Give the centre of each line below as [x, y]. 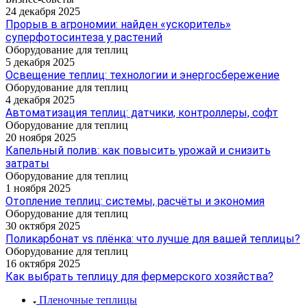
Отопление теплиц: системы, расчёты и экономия [135, 201]
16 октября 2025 [43, 263]
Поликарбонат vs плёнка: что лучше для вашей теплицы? [153, 238]
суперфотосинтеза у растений [84, 37]
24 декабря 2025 [43, 11]
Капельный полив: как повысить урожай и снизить [138, 150]
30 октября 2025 [43, 225]
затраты [27, 163]
